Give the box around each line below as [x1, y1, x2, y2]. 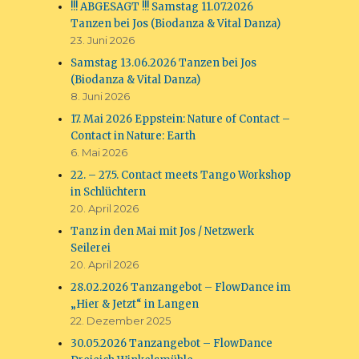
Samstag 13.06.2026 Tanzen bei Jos [71, 56, 257, 70]
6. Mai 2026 [71, 146, 128, 159]
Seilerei [71, 241, 111, 255]
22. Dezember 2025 [71, 314, 171, 327]
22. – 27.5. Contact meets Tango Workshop [71, 168, 292, 182]
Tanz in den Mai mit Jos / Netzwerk [71, 224, 255, 238]
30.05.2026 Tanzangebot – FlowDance [71, 337, 273, 350]
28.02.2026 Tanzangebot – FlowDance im [71, 280, 292, 294]
